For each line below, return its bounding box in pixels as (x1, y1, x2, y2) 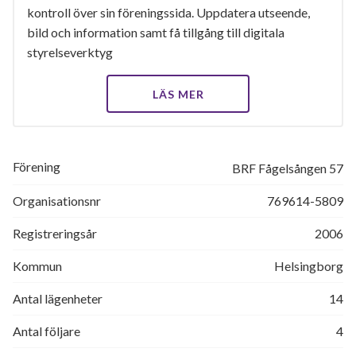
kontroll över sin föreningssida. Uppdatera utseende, (27, 5, 310, 20)
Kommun (13, 258, 62, 273)
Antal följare (13, 323, 80, 339)
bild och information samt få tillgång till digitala (27, 25, 284, 40)
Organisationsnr (13, 193, 101, 208)
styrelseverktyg (27, 44, 113, 60)
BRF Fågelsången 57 (232, 161, 343, 176)
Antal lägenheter (13, 291, 103, 306)
